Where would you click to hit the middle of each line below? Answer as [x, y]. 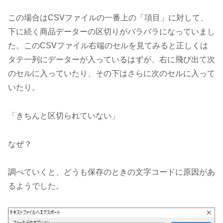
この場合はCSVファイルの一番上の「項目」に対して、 [108, 18]
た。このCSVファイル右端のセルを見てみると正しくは [108, 46]
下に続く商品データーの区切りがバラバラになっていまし [111, 32]
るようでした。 [36, 186]
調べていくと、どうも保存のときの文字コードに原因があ [111, 172]
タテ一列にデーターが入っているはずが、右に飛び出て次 [111, 60]
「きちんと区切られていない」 [64, 115]
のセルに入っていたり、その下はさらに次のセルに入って [111, 74]
